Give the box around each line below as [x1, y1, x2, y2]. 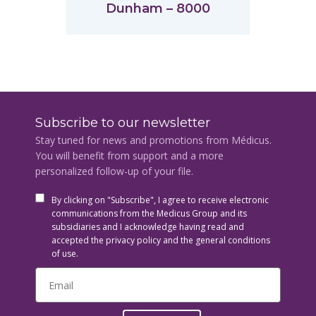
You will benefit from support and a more [35, 149, 224, 162]
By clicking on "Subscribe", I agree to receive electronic [51, 194, 269, 206]
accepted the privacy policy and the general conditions [51, 234, 270, 246]
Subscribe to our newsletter [35, 115, 210, 130]
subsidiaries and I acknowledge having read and [51, 221, 244, 233]
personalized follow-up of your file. [35, 164, 193, 178]
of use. [51, 248, 78, 260]
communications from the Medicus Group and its [51, 207, 247, 219]
